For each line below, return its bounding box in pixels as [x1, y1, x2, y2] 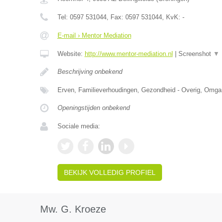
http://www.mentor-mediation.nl [84, 50, 173, 57]
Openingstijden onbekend [57, 104, 130, 111]
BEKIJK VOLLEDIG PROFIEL [63, 168, 156, 176]
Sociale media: [57, 122, 100, 130]
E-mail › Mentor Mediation [57, 32, 131, 39]
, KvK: [162, 13, 182, 21]
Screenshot [178, 50, 213, 57]
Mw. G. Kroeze [40, 204, 106, 215]
